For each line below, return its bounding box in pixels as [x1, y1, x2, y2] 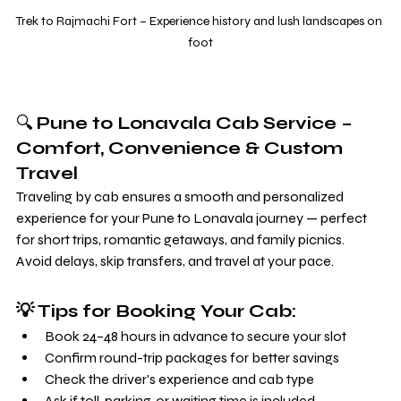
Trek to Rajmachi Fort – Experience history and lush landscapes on [16, 13, 385, 29]
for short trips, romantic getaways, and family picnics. [16, 230, 347, 248]
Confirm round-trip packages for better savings [45, 348, 339, 366]
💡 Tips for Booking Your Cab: [16, 299, 296, 322]
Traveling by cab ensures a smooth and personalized [16, 187, 346, 205]
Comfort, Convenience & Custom [16, 136, 347, 159]
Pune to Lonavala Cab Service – [37, 111, 357, 134]
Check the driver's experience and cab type [45, 370, 314, 388]
